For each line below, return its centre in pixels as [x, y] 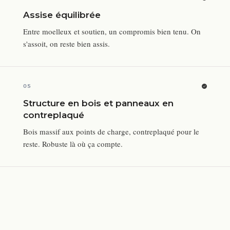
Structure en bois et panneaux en [99, 103]
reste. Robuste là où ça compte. [73, 144]
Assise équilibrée [62, 15]
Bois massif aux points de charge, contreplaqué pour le [111, 132]
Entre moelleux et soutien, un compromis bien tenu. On [112, 32]
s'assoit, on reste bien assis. [67, 44]
